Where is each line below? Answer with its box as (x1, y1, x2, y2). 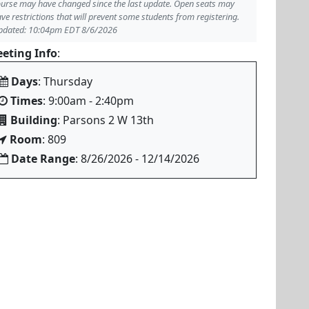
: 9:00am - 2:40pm (43, 93, 134, 108)
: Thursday (38, 74, 92, 89)
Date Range (11, 151, 75, 166)
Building (10, 112, 57, 128)
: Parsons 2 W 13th (57, 112, 154, 128)
